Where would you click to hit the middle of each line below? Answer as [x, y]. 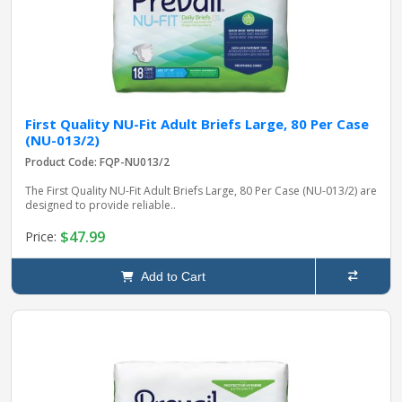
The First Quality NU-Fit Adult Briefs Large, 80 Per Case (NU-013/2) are [201, 190]
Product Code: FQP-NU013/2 [97, 162]
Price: [43, 237]
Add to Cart [169, 276]
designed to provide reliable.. [100, 205]
